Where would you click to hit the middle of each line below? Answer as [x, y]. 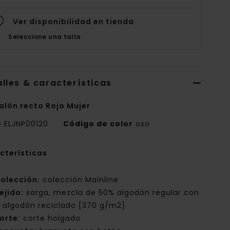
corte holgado [51, 218]
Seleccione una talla [45, 37]
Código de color [98, 124]
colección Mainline [80, 180]
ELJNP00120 [26, 124]
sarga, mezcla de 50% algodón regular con [112, 193]
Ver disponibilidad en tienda [74, 22]
